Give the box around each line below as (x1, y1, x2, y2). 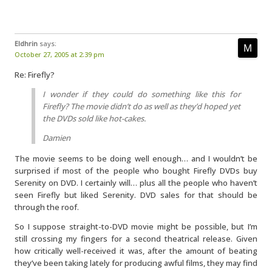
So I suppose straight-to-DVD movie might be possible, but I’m (15, 221, 257, 232)
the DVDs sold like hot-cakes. (42, 113, 146, 124)
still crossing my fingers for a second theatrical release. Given (15, 233, 257, 244)
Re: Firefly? (15, 69, 55, 80)
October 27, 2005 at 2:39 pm (15, 50, 104, 59)
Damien (42, 132, 70, 143)
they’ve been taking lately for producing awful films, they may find (15, 257, 257, 268)
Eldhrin (15, 39, 38, 48)
